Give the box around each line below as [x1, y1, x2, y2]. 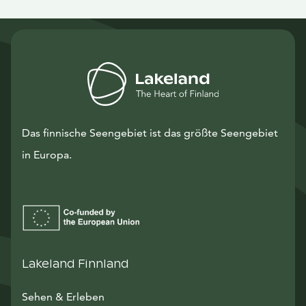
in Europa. [22, 148, 72, 161]
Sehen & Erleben [22, 290, 105, 303]
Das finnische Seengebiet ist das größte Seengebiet [22, 126, 278, 139]
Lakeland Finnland [22, 257, 129, 271]
